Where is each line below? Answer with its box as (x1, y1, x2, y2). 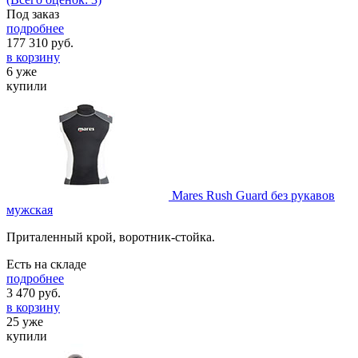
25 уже (6, 314, 43, 328)
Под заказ (6, 6, 59, 21)
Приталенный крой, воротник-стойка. (6, 229, 215, 244)
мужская (6, 202, 53, 217)
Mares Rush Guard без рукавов (172, 188, 335, 202)
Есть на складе (6, 257, 86, 271)
